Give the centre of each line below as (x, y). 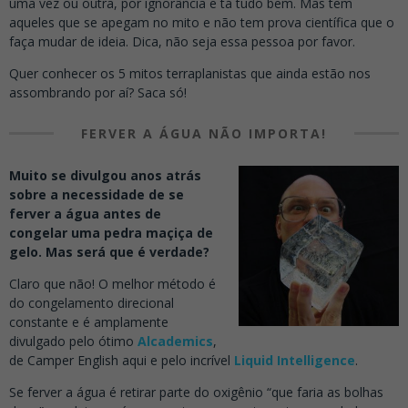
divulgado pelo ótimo (73, 342)
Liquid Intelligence (295, 361)
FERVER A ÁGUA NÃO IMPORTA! (204, 134)
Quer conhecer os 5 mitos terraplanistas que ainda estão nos (190, 74)
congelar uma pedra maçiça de (111, 233)
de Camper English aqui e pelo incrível (122, 361)
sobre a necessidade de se (97, 195)
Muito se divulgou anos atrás (105, 176)
